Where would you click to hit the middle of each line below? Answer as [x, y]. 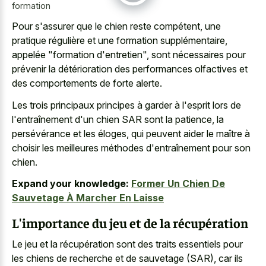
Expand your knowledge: [70, 184]
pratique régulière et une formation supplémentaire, [120, 41]
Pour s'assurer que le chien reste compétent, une [116, 26]
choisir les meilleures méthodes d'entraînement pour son [131, 148]
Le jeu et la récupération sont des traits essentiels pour [127, 244]
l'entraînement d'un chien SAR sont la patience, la [118, 119]
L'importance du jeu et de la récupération [130, 222]
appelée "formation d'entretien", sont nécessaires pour [129, 55]
